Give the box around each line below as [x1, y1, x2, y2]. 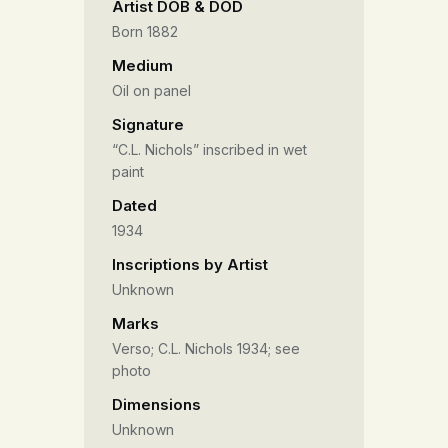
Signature [112, 115, 184, 135]
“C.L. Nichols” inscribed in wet [112, 140, 307, 158]
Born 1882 [112, 23, 178, 41]
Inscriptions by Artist [112, 254, 268, 274]
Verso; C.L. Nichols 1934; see [112, 339, 300, 357]
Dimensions [112, 394, 201, 414]
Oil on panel [112, 82, 191, 100]
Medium [112, 56, 173, 76]
